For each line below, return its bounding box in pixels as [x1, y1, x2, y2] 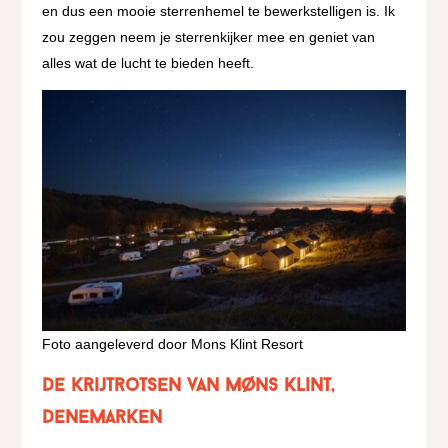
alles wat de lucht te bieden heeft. [42, 55, 255, 72]
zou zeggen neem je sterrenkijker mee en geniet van [42, 29, 376, 46]
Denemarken [42, 409, 163, 429]
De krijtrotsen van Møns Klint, [42, 377, 335, 397]
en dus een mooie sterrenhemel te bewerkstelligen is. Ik [42, 3, 396, 20]
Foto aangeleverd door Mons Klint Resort [42, 336, 304, 353]
